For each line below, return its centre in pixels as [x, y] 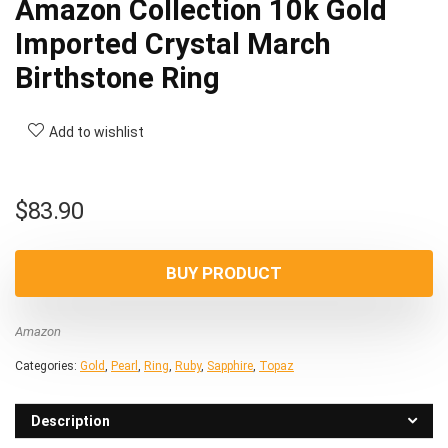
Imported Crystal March [173, 43]
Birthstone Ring [117, 77]
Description [70, 420]
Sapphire [230, 365]
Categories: [47, 365]
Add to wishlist [96, 131]
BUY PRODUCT [224, 272]
